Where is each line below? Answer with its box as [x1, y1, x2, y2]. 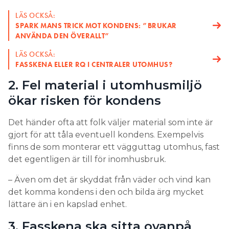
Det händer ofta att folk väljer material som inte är [8, 117, 213, 127]
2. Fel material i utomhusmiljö [8, 77, 202, 93]
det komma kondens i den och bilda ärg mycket [8, 187, 204, 197]
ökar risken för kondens [8, 93, 161, 108]
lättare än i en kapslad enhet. [8, 199, 129, 209]
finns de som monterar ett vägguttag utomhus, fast [8, 142, 220, 152]
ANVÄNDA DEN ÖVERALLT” [15, 31, 110, 40]
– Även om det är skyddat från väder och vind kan [8, 174, 211, 185]
